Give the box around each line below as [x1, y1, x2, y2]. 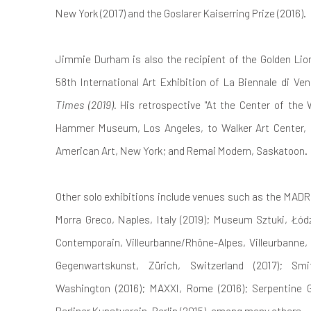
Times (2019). [56, 98, 121, 111]
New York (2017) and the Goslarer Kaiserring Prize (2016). [56, 6, 306, 19]
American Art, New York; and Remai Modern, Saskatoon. [56, 144, 308, 157]
